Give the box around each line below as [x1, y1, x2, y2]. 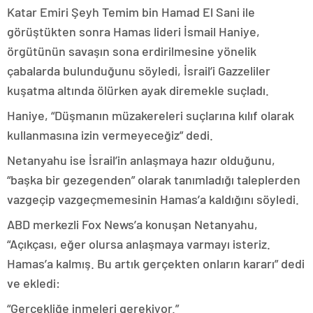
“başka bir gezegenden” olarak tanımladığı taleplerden [7, 172, 300, 187]
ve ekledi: [7, 275, 60, 291]
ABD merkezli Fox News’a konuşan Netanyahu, [7, 217, 258, 232]
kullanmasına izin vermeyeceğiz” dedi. [7, 127, 213, 143]
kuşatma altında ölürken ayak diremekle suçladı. [7, 82, 269, 98]
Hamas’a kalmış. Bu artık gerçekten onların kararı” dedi [7, 256, 305, 271]
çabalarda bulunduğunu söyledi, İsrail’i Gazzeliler [7, 63, 270, 78]
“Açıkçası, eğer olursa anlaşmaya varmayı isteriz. [7, 236, 270, 252]
